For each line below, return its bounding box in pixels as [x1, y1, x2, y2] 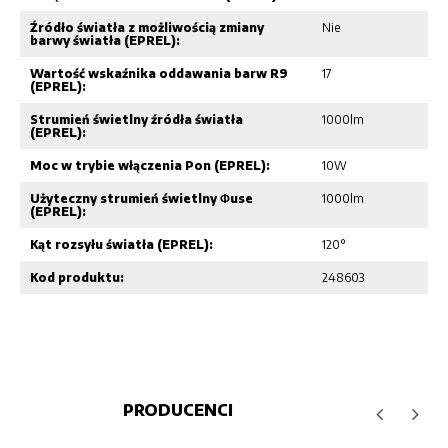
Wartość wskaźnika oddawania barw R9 [30, 65, 288, 81]
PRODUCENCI [123, 399, 233, 420]
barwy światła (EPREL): [30, 32, 180, 48]
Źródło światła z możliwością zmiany [30, 19, 264, 35]
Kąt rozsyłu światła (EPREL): [30, 236, 213, 252]
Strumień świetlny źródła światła [30, 111, 243, 127]
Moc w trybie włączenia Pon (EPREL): [30, 157, 270, 173]
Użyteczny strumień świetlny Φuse [30, 190, 253, 206]
